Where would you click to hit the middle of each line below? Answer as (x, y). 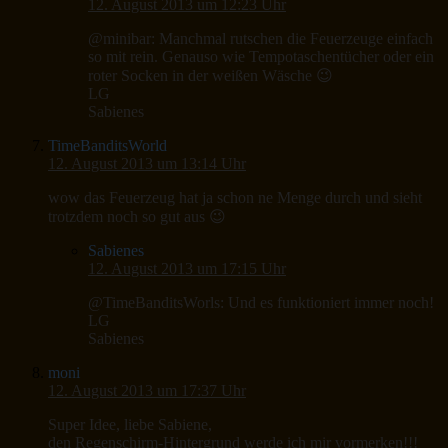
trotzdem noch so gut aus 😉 (137, 217)
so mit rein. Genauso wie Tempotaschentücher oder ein (261, 57)
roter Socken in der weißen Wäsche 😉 (210, 76)
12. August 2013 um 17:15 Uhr (187, 269)
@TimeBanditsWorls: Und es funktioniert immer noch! (261, 303)
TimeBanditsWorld (107, 146)
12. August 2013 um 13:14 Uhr (147, 164)
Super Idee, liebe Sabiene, (130, 425)
